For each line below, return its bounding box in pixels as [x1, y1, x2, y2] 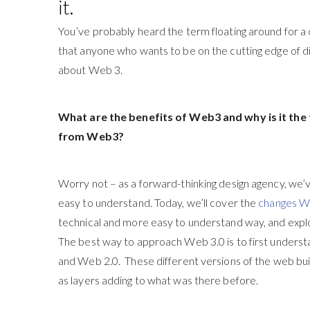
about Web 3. [57, 63, 123, 76]
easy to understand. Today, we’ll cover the [57, 196, 259, 209]
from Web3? [57, 129, 124, 143]
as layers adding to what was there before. [57, 273, 259, 286]
